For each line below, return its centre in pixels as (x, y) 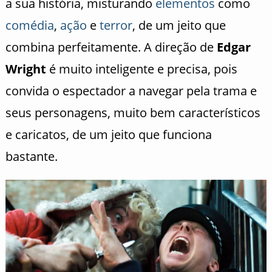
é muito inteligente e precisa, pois (141, 69)
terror (116, 25)
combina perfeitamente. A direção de (111, 47)
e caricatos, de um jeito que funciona (108, 135)
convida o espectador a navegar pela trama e (131, 91)
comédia (29, 25)
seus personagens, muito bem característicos (133, 113)
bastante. (31, 157)
